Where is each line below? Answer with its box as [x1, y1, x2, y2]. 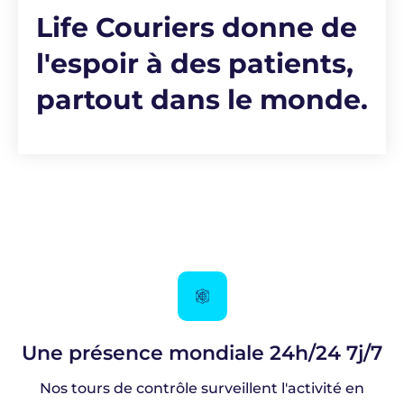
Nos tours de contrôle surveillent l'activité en [40, 380, 364, 398]
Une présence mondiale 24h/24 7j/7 [22, 341, 382, 366]
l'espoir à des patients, [36, 47, 353, 81]
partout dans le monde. [36, 83, 368, 117]
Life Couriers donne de [36, 11, 357, 45]
